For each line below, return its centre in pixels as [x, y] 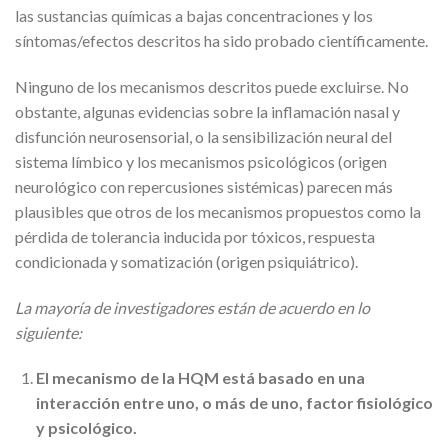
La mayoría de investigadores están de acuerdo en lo [192, 307]
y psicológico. [86, 428]
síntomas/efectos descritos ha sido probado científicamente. [221, 41]
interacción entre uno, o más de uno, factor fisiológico [234, 403]
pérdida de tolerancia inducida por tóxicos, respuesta [195, 236]
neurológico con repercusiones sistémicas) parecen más [204, 186]
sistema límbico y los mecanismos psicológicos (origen [201, 161]
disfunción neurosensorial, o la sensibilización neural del [203, 136]
